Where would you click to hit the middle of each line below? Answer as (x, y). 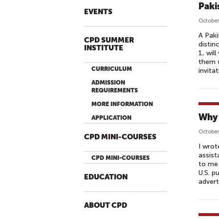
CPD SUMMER (109, 40)
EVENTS (98, 12)
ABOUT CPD (106, 206)
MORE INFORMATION (122, 104)
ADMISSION (108, 83)
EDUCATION (106, 177)
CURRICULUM (112, 69)
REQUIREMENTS (115, 90)
